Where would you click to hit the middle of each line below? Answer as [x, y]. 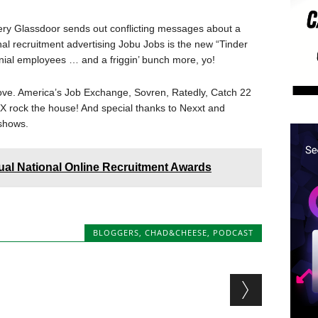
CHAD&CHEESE [176, 232]
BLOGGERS [116, 232]
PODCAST [234, 232]
